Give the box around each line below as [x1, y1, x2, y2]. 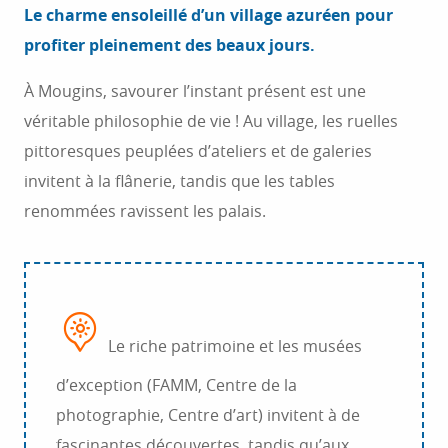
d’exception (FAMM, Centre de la [56, 374, 297, 396]
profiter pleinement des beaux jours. [24, 34, 315, 56]
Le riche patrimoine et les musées [104, 335, 362, 357]
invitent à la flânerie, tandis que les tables [24, 170, 335, 192]
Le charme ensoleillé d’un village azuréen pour [24, 4, 393, 26]
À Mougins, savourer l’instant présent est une [24, 80, 366, 102]
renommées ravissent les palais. [24, 200, 266, 222]
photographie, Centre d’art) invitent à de [56, 404, 360, 426]
